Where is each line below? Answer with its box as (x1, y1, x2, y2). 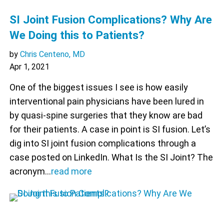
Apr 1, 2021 (9, 62, 49, 72)
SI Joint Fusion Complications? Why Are (9, 13, 212, 26)
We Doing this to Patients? (9, 28, 144, 42)
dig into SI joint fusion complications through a (9, 138, 196, 149)
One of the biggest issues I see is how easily (9, 82, 188, 93)
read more (50, 166, 92, 177)
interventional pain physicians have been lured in (9, 96, 204, 107)
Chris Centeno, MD (19, 49, 85, 59)
